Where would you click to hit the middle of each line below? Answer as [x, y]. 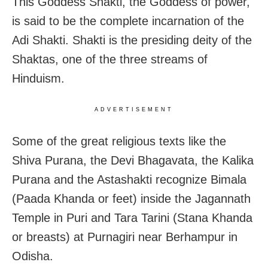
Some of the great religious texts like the [119, 141]
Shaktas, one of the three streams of [110, 59]
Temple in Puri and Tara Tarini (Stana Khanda [132, 217]
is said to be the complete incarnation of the [128, 21]
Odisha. [33, 256]
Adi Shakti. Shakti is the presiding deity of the [132, 40]
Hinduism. [38, 78]
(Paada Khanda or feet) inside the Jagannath [131, 198]
